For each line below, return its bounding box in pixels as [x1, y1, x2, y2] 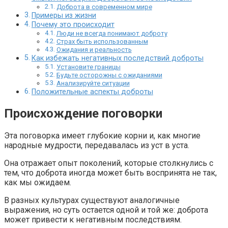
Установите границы [56, 63, 121, 71]
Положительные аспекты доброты [31, 88, 153, 97]
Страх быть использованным [56, 38, 148, 46]
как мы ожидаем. [4, 178, 71, 187]
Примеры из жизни [31, 11, 96, 20]
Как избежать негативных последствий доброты [31, 54, 204, 63]
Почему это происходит [31, 20, 115, 30]
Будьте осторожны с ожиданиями [56, 71, 162, 79]
